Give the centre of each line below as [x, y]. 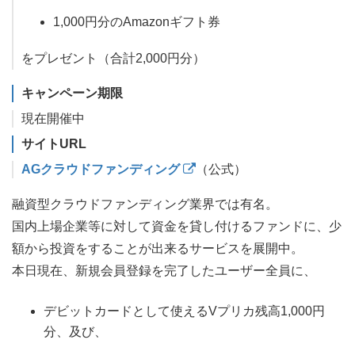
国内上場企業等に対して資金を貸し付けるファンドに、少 [177, 227]
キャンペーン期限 [72, 94]
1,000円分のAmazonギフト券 [137, 21]
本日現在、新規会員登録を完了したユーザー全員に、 [164, 271]
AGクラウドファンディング [102, 170]
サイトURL [54, 144]
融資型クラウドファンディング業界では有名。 [145, 204]
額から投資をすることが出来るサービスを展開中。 [158, 249]
